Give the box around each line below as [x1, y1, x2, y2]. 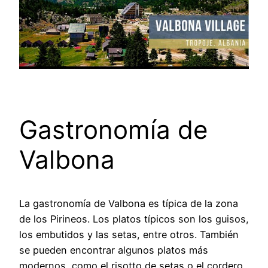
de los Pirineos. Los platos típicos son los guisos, [19, 213, 249, 226]
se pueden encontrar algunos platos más [19, 244, 208, 257]
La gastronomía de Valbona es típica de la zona [19, 197, 238, 210]
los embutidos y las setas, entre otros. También [19, 229, 239, 241]
